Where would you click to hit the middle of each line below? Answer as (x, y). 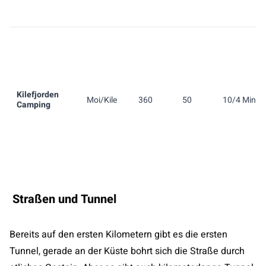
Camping (34, 105)
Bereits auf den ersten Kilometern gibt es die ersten (118, 235)
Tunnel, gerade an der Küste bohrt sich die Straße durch (127, 251)
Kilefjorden (38, 95)
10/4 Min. (240, 100)
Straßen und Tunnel (63, 199)
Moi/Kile (102, 100)
